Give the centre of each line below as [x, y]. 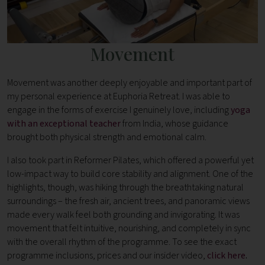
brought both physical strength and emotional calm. [108, 138]
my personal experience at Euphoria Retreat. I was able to [119, 97]
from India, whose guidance [174, 124]
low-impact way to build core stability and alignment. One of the [130, 174]
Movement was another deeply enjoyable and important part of [130, 83]
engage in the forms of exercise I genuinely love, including [119, 110]
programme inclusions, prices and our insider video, [107, 256]
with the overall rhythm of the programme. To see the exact [122, 242]
